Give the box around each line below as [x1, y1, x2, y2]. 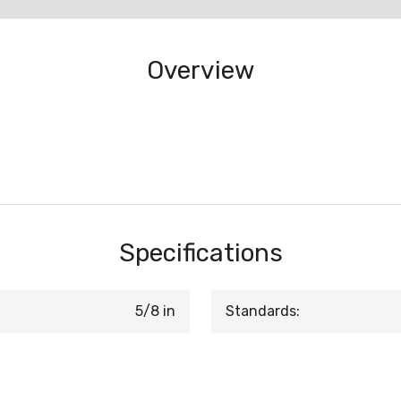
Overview [147, 55, 254, 85]
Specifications [118, 238, 283, 268]
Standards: [226, 303, 300, 320]
